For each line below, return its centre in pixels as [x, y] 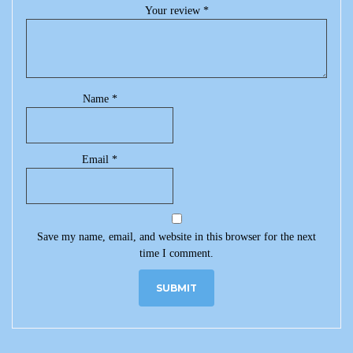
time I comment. [176, 253]
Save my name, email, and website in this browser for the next [176, 236]
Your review [174, 10]
